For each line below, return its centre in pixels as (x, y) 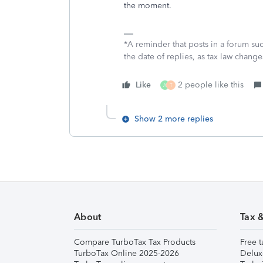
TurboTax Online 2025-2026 (127, 253)
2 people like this (211, 85)
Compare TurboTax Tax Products (135, 242)
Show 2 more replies (174, 119)
